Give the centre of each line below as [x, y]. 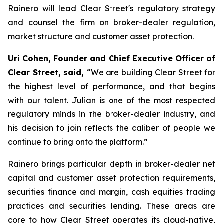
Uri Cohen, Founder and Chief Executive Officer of [111, 58]
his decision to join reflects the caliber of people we [111, 128]
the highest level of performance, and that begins [111, 86]
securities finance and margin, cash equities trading [111, 192]
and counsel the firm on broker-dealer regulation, [111, 22]
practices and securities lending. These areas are [111, 206]
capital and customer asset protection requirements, [111, 178]
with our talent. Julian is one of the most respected [111, 100]
